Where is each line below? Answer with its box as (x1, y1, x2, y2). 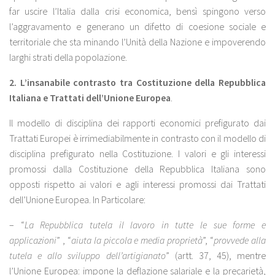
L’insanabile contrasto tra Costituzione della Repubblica (20, 76, 266, 89)
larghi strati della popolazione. (9, 51, 127, 64)
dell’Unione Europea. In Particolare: (9, 193, 145, 206)
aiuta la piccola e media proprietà (71, 233, 203, 246)
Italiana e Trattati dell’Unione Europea (9, 91, 171, 104)
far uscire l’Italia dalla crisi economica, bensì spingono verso (9, 5, 266, 18)
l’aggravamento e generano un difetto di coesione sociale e (9, 20, 266, 33)
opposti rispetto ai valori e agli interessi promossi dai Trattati (9, 178, 266, 191)
